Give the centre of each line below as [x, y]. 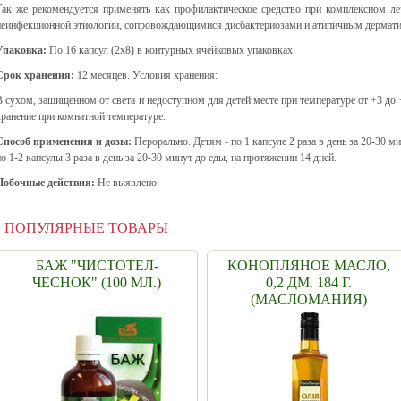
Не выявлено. [127, 183]
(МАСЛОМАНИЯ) [309, 299]
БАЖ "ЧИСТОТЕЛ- [97, 265]
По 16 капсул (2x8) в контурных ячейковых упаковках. [171, 50]
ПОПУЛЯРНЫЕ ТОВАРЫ [86, 228]
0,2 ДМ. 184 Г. [309, 282]
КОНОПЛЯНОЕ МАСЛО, [309, 265]
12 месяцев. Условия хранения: [146, 75]
